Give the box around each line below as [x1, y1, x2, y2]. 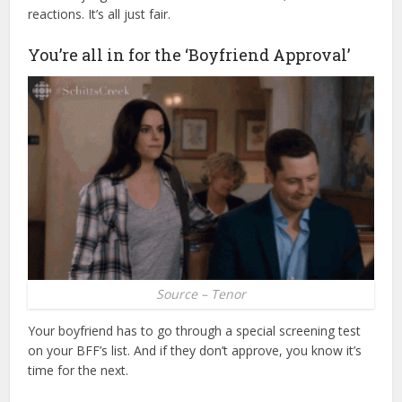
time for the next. [28, 361, 129, 379]
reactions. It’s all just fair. [28, 5, 171, 23]
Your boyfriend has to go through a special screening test [28, 321, 362, 339]
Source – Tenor [156, 284, 246, 302]
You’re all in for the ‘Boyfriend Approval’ [28, 44, 351, 66]
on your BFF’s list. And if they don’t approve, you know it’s [28, 341, 363, 359]
